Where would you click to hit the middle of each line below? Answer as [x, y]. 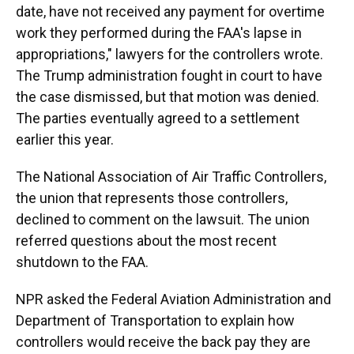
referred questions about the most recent [146, 241]
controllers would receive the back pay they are [163, 342]
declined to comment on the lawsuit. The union [163, 219]
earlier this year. [65, 139]
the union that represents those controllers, [152, 198]
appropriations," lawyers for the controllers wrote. [169, 54]
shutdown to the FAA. [82, 262]
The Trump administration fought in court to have [169, 75]
